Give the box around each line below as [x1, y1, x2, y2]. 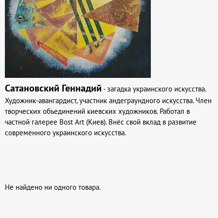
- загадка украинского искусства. [102, 84, 206, 93]
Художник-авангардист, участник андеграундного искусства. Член [5, 95, 212, 105]
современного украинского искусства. [5, 127, 126, 137]
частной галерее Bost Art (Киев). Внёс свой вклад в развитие [5, 117, 197, 127]
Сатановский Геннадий [5, 81, 102, 94]
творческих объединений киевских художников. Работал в [5, 106, 190, 116]
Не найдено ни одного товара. [5, 182, 101, 192]
